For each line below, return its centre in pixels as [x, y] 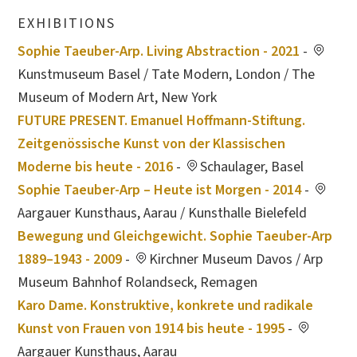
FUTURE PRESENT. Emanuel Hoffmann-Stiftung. [162, 121]
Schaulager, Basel [252, 167]
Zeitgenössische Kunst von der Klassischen [152, 144]
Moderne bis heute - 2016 [96, 167]
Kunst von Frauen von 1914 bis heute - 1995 [151, 329]
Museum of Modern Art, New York [118, 98]
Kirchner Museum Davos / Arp [236, 259]
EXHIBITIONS [67, 24]
